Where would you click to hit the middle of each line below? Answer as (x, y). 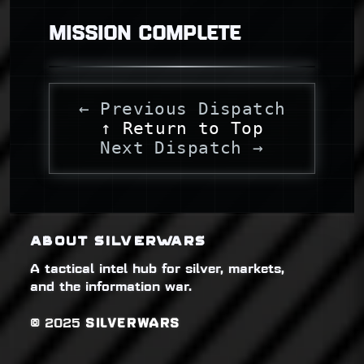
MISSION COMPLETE (145, 34)
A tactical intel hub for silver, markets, (157, 270)
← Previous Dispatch (182, 108)
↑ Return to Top (182, 128)
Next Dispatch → (182, 147)
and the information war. (111, 288)
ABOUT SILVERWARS (119, 241)
